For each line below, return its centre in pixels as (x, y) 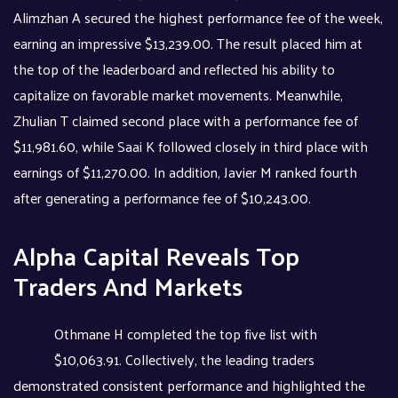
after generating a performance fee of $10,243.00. (164, 197)
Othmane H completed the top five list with (186, 333)
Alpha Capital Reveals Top (156, 255)
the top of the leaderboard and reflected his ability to (174, 68)
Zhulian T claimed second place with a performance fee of (186, 120)
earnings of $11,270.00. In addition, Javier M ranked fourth (185, 171)
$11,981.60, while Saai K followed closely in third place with (191, 146)
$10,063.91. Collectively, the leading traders (184, 359)
